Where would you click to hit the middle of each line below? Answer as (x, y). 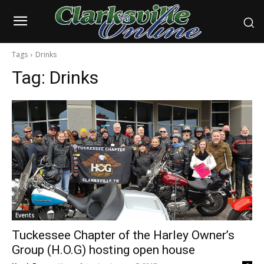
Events (25, 215)
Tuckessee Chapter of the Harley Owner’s (123, 235)
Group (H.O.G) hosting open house (103, 250)
